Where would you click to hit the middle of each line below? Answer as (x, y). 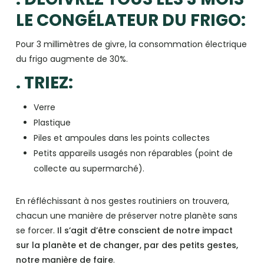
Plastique (52, 122)
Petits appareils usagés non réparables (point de (133, 153)
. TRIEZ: (44, 82)
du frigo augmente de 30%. (72, 59)
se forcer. (36, 230)
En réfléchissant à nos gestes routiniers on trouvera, (122, 201)
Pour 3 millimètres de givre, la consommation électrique (131, 44)
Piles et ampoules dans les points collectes (121, 138)
